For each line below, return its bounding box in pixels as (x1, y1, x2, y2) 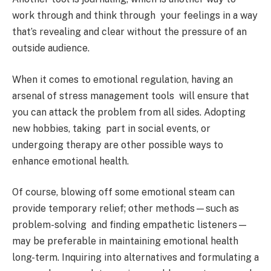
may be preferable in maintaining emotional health (12, 235, 238, 247)
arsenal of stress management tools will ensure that (12, 90, 249, 102)
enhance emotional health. (12, 155, 129, 167)
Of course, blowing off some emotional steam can (12, 186, 235, 198)
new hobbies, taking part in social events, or (12, 122, 211, 134)
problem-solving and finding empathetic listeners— (12, 219, 248, 231)
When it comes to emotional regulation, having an (12, 73, 233, 85)
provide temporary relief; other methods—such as (12, 203, 239, 215)
